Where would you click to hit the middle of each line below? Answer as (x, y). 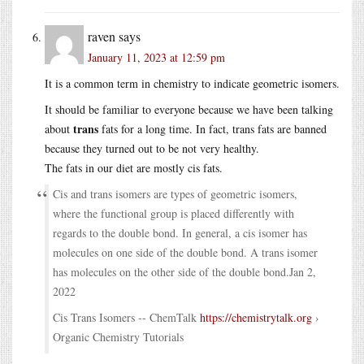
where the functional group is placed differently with (173, 213)
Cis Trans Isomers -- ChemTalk (126, 317)
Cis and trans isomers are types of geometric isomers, (175, 193)
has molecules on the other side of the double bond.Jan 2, (184, 271)
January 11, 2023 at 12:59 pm (156, 57)
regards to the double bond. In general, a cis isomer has (180, 232)
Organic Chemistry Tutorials (118, 336)
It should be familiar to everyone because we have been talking (189, 109)
